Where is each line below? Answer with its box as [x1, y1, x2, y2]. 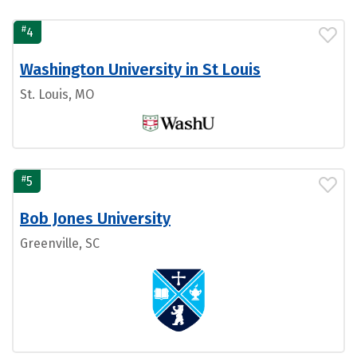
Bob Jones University [20, 209, 171, 229]
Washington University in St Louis [20, 59, 261, 79]
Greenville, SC [20, 236, 100, 252]
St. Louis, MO [20, 86, 94, 102]
